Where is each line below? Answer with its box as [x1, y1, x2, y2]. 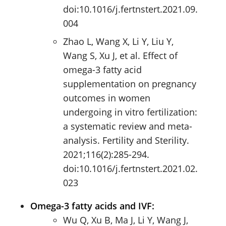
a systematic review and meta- [63, 120, 192, 132]
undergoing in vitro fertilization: [63, 105, 197, 118]
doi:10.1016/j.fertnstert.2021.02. [63, 162, 198, 175]
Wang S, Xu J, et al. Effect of [63, 49, 178, 62]
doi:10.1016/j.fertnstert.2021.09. [63, 3, 198, 15]
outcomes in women [63, 91, 150, 104]
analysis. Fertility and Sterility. [63, 134, 189, 146]
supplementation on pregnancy [63, 77, 196, 90]
